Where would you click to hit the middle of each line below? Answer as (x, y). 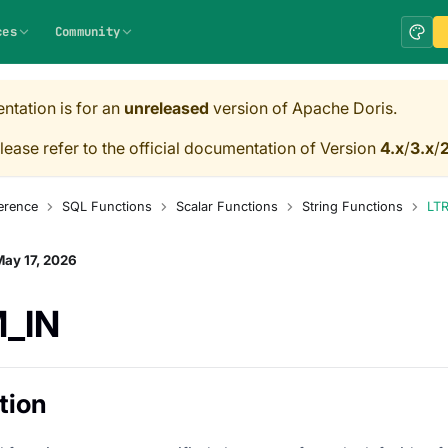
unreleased (166, 108)
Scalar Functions (226, 207)
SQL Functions (106, 207)
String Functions (352, 207)
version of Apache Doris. (303, 108)
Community (87, 31)
